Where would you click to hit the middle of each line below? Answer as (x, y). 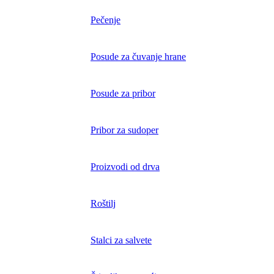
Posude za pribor (123, 94)
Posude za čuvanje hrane (138, 57)
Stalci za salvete (121, 240)
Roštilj (103, 204)
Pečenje (106, 20)
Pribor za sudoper (124, 130)
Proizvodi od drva (125, 167)
